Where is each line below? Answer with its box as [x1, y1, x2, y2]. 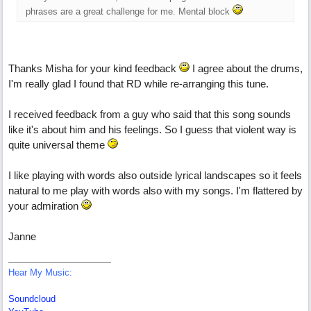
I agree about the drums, [190, 62, 303, 74]
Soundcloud [8, 294, 56, 304]
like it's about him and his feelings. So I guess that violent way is [8, 124, 296, 135]
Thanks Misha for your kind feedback [8, 62, 179, 74]
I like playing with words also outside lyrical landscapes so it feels [8, 169, 302, 181]
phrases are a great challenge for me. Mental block [26, 6, 233, 17]
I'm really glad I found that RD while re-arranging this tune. [8, 78, 269, 90]
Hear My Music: [8, 267, 72, 278]
